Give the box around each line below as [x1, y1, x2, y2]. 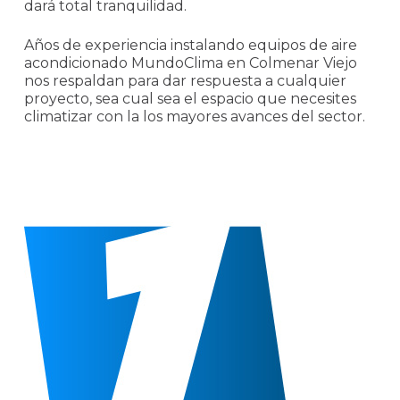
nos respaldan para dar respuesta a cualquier [23, 71, 346, 89]
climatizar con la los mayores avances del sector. [23, 107, 365, 125]
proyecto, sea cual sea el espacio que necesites [23, 89, 356, 107]
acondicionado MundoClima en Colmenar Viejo [23, 54, 357, 71]
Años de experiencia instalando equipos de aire [23, 36, 357, 54]
